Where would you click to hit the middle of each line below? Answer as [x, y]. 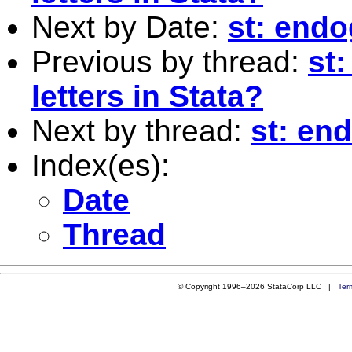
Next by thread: [141, 130]
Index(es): [101, 165]
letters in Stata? [147, 96]
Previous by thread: [170, 61]
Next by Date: [130, 27]
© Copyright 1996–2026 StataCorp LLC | [257, 286]
